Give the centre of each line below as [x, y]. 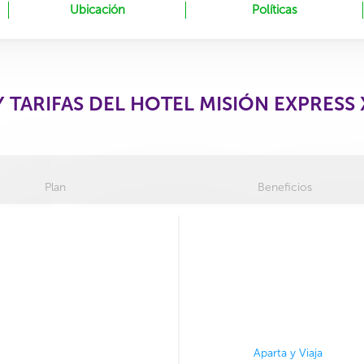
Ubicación [97, 10]
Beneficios [284, 187]
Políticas [274, 10]
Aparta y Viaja [288, 353]
